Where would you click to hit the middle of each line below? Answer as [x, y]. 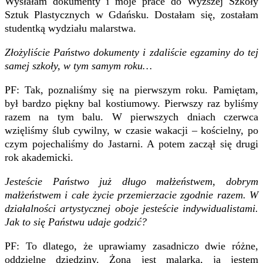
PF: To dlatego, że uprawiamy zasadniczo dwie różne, [131, 246]
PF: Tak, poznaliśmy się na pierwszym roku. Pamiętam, [131, 90]
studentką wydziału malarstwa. [70, 28]
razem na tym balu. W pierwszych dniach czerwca [131, 117]
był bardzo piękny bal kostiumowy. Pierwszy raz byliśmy [131, 103]
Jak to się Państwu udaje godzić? [76, 222]
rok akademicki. [39, 157]
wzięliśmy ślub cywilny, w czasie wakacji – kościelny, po [131, 130]
